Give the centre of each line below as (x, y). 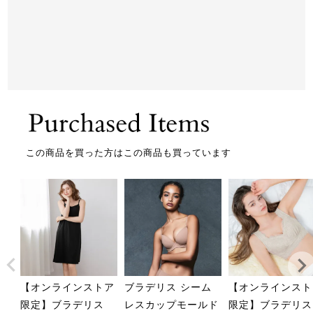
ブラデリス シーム (168, 287)
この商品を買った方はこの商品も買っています (128, 152)
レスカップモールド (172, 304)
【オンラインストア (68, 287)
